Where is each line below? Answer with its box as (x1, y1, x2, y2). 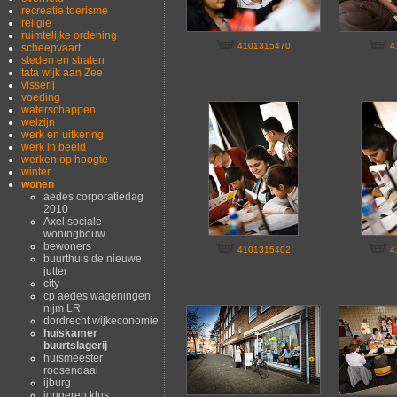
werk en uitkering (21, 128, 105, 141)
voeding (21, 90, 61, 104)
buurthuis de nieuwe (43, 252, 142, 265)
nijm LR (43, 301, 81, 315)
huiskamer (43, 326, 97, 339)
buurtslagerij (43, 339, 107, 352)
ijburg (43, 376, 71, 389)
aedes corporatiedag (43, 190, 144, 203)
